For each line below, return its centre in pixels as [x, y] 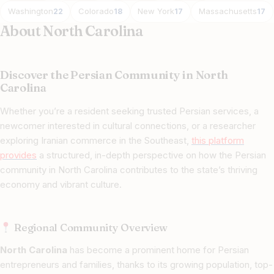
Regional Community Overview [90, 227]
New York [156, 11]
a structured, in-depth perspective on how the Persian [151, 155]
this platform [218, 140]
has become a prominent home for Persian [158, 250]
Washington [30, 11]
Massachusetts [228, 11]
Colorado [96, 11]
